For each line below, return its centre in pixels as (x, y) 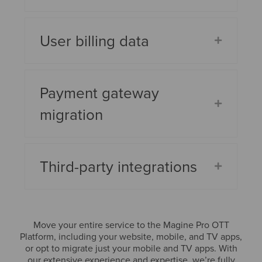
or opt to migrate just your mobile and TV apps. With (131, 248)
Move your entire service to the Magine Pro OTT (131, 224)
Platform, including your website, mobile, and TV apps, (131, 236)
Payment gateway (100, 92)
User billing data (95, 40)
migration (72, 114)
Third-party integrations (119, 166)
